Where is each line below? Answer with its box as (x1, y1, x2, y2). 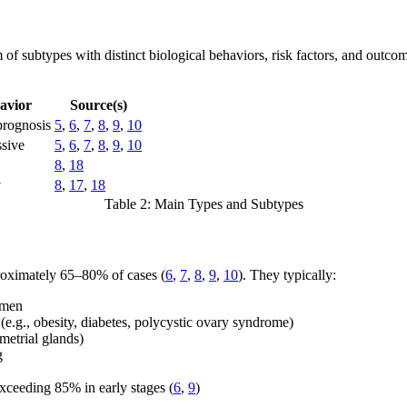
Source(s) (69, 97, 127, 114)
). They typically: (238, 266, 336, 283)
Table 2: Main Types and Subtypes (104, 196, 303, 213)
